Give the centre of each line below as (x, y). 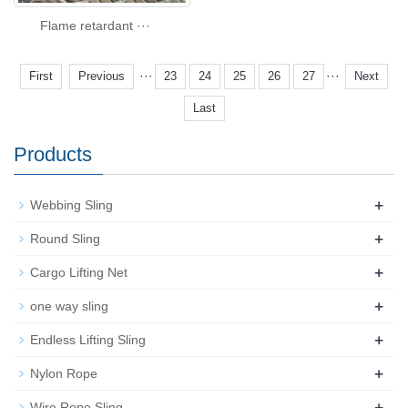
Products (53, 155)
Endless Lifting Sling (88, 340)
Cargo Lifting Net (79, 273)
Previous (102, 76)
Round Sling (65, 239)
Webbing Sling (71, 205)
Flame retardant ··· (95, 26)
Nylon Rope (64, 374)
